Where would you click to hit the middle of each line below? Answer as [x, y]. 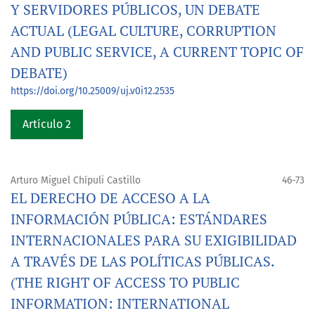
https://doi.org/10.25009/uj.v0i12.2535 [92, 91]
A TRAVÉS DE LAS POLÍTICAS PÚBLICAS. [142, 262]
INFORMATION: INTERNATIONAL [120, 304]
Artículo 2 [47, 124]
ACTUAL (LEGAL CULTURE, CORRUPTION [143, 31]
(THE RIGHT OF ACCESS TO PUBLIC [125, 283]
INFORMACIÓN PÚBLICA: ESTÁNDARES [139, 219]
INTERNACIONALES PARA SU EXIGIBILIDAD [154, 240]
